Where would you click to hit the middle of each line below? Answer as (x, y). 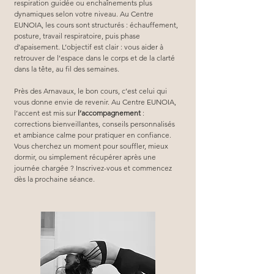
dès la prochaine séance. (54, 179)
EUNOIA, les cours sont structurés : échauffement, (97, 24)
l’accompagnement (109, 113)
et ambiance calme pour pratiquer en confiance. (94, 135)
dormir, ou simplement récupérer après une (86, 157)
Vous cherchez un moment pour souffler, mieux (92, 146)
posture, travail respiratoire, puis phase (78, 35)
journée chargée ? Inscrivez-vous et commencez (94, 168)
